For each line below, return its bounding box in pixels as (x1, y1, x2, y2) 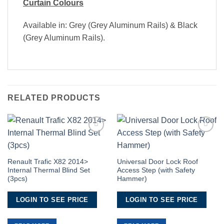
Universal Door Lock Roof (116, 158, 198, 166)
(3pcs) (7, 175, 27, 183)
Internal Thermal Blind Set (7, 166, 90, 174)
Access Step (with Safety (116, 166, 195, 174)
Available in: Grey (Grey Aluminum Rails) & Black (23, 21, 197, 30)
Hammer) (116, 175, 147, 183)
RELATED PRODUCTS (7, 93, 100, 102)
